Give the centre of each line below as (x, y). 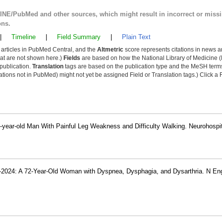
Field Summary (79, 37)
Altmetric (110, 50)
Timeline (24, 37)
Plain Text (136, 37)
